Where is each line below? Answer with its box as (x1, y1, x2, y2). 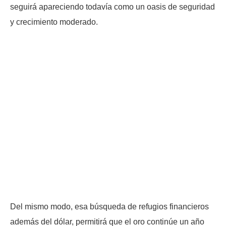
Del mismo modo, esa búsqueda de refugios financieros (10, 202, 209, 211)
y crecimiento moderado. (10, 17, 98, 26)
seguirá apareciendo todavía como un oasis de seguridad (10, 2, 215, 11)
